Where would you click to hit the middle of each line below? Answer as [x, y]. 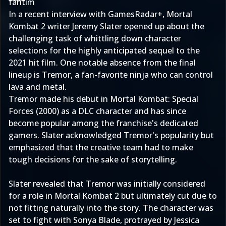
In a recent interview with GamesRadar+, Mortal [100, 14]
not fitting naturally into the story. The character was [111, 208]
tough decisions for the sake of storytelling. [93, 159]
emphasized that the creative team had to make [101, 147]
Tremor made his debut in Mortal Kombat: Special [103, 99]
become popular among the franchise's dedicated [103, 123]
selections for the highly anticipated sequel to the [104, 50]
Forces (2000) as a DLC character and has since [97, 111]
